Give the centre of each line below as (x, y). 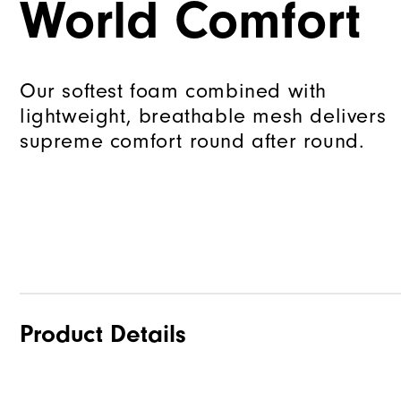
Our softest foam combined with (174, 91)
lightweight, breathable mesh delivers (203, 116)
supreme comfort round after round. (192, 141)
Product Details (103, 334)
